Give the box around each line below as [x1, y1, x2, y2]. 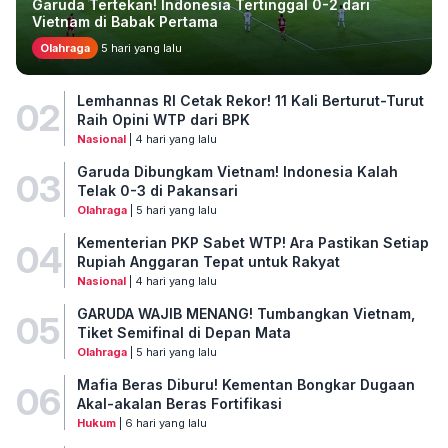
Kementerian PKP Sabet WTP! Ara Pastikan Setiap [76, 233, 429, 251]
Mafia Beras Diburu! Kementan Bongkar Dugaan [76, 375, 415, 393]
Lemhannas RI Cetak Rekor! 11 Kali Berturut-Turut [76, 91, 424, 109]
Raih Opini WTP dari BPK [76, 110, 250, 128]
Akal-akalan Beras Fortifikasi [76, 394, 282, 412]
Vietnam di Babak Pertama [32, 12, 218, 30]
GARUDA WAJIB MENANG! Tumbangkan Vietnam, [76, 304, 415, 322]
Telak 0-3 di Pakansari [76, 181, 238, 199]
